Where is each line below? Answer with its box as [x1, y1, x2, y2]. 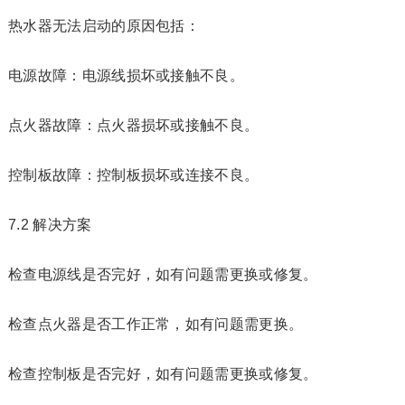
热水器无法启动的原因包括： [7, 18, 201, 33]
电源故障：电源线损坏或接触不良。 [7, 68, 245, 83]
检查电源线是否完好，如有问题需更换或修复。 [7, 267, 318, 282]
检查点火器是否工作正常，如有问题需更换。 [7, 316, 304, 332]
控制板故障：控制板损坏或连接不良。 [7, 167, 259, 183]
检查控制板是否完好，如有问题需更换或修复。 [7, 366, 318, 381]
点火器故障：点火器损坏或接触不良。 [7, 118, 259, 133]
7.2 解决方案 [7, 217, 92, 232]
